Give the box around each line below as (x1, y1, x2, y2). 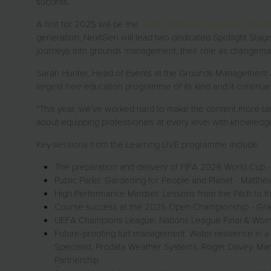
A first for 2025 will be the (36, 18, 141, 30)
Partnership (54, 253, 101, 266)
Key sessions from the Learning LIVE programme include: (36, 138, 262, 151)
